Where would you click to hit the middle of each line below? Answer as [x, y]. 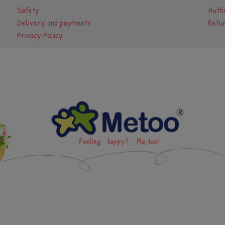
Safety [28, 10]
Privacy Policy [40, 35]
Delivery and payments [54, 22]
